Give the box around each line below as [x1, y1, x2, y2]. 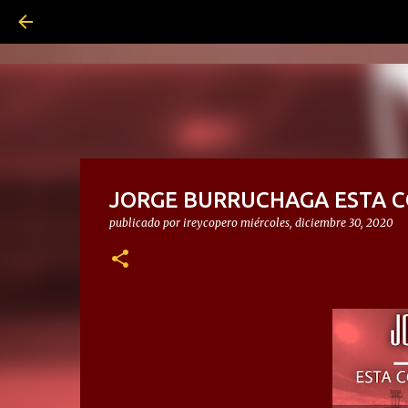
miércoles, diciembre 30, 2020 [240, 216, 393, 229]
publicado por [108, 216, 183, 229]
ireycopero [182, 216, 238, 229]
